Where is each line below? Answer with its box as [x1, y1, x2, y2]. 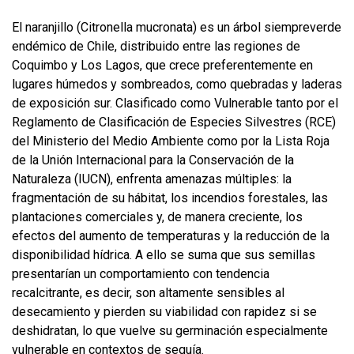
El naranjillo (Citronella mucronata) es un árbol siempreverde [12, 19, 341, 35]
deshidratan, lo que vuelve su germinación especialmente [12, 322, 328, 338]
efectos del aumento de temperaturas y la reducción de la [12, 228, 330, 243]
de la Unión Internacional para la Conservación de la [12, 152, 294, 168]
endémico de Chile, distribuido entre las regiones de [12, 38, 300, 54]
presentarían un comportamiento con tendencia [12, 265, 269, 281]
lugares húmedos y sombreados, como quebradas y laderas [12, 76, 342, 92]
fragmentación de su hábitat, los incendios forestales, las [12, 190, 328, 205]
